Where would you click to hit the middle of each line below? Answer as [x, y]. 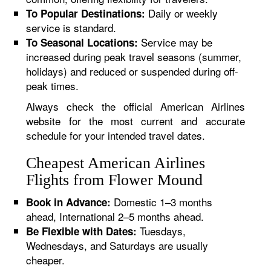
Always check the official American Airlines [135, 106]
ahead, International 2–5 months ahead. [115, 216]
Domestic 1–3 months [162, 202]
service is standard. [71, 28]
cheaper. [46, 260]
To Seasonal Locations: [82, 42]
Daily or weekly [182, 13]
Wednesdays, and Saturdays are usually [117, 245]
